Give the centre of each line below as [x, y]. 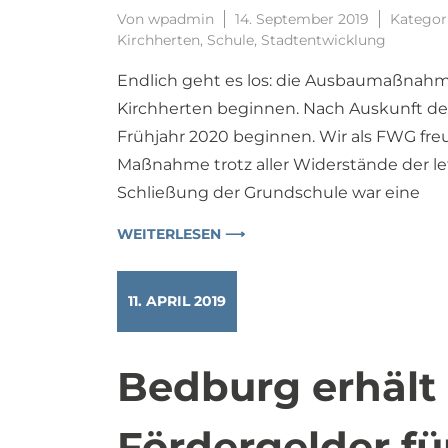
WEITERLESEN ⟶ [181, 233]
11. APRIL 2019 [177, 300]
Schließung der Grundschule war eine [268, 192]
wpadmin [181, 18]
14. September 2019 [302, 18]
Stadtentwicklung [323, 39]
